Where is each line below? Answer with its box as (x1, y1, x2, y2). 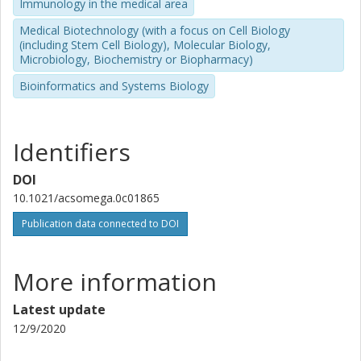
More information (13, 265, 217, 299)
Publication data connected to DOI (22, 217, 179, 231)
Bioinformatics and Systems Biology (19, 77, 209, 93)
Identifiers (13, 135, 131, 169)
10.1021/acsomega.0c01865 (13, 190, 160, 206)
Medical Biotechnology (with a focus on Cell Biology (19, 22, 290, 38)
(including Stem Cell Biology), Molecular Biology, (19, 36, 271, 52)
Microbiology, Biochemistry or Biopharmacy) (19, 51, 253, 67)
